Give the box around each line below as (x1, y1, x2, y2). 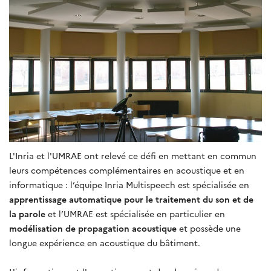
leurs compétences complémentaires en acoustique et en (9, 163, 244, 176)
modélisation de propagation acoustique (9, 221, 177, 234)
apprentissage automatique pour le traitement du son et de (9, 192, 253, 205)
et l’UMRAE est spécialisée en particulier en (48, 207, 225, 220)
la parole (9, 207, 48, 220)
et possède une (177, 221, 241, 234)
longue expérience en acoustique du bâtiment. (9, 236, 200, 249)
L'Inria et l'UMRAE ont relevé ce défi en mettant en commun (9, 149, 256, 162)
